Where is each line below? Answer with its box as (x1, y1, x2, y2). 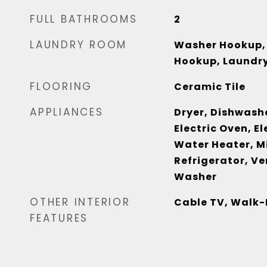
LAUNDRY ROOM (30, 38, 127, 52)
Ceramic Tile (173, 80, 246, 94)
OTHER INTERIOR (30, 195, 131, 209)
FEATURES (30, 211, 88, 225)
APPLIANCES (30, 105, 104, 119)
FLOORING (30, 79, 92, 94)
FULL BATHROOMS (30, 12, 138, 26)
